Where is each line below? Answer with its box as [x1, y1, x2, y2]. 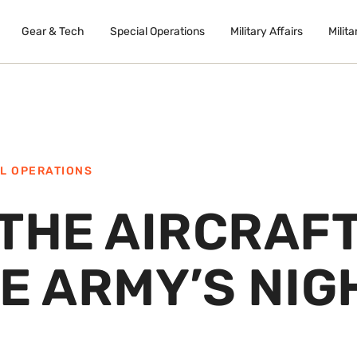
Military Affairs [229, 25, 303, 39]
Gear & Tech [21, 25, 84, 39]
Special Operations [109, 25, 205, 39]
